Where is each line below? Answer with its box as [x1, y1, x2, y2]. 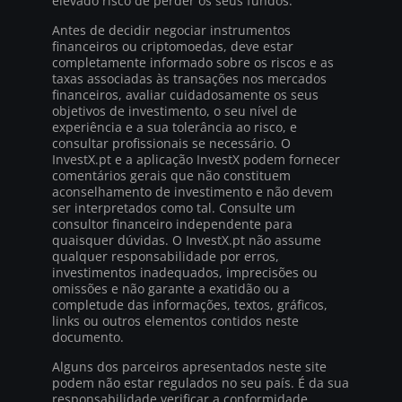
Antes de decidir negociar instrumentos [52, 21, 291, 39]
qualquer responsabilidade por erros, [52, 247, 279, 265]
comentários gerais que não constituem [52, 166, 291, 184]
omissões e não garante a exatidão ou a [52, 279, 290, 297]
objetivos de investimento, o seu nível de [52, 101, 297, 119]
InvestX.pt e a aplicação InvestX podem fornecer [52, 150, 340, 168]
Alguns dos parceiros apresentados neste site [52, 357, 327, 375]
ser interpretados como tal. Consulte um [52, 198, 295, 216]
